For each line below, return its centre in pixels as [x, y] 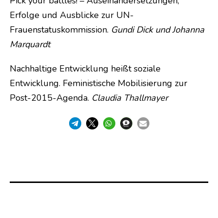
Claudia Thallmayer [130, 98]
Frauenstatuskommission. [60, 29]
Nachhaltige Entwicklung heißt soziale [85, 68]
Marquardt [30, 44]
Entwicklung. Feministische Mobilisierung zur [99, 83]
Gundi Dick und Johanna [158, 29]
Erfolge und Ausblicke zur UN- [72, 15]
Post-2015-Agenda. [51, 98]
